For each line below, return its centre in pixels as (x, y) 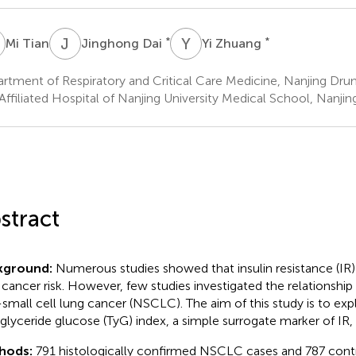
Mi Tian (27, 43)
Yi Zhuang (233, 43)
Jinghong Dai (123, 43)
